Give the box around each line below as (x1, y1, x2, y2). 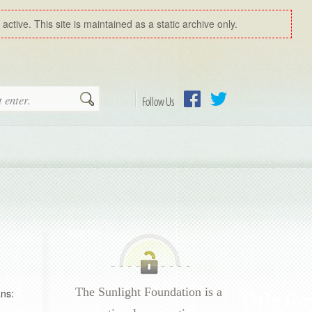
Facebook (183, 109, 228, 123)
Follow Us (141, 94, 174, 110)
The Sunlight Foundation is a (75, 285, 222, 299)
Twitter (210, 109, 240, 123)
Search (93, 93, 125, 107)
